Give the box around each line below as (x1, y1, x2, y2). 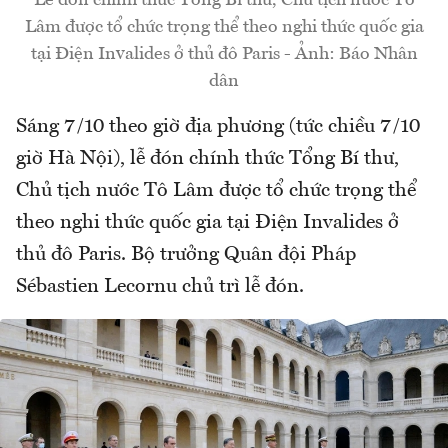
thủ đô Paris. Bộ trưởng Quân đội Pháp (16, 244, 356, 265)
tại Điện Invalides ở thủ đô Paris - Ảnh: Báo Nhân (30, 44, 418, 63)
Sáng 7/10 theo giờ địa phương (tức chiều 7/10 (16, 116, 420, 137)
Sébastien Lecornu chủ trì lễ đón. (16, 276, 304, 297)
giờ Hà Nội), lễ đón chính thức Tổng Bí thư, (16, 148, 399, 169)
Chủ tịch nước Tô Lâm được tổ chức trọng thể (16, 180, 416, 201)
